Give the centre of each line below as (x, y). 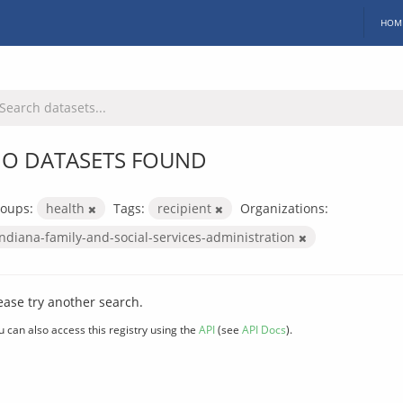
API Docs (264, 329)
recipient (186, 208)
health (67, 208)
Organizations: (284, 208)
